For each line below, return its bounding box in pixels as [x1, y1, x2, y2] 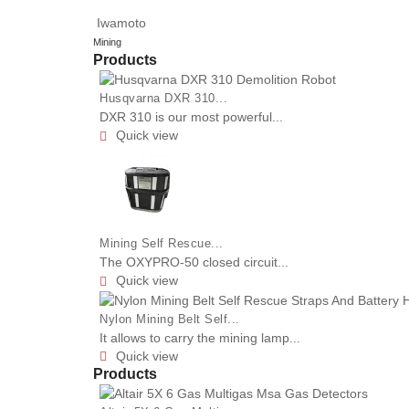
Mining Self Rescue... [100, 237, 224, 251]
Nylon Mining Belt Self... [100, 312, 240, 326]
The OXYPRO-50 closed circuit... [100, 255, 288, 270]
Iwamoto [97, 15, 146, 30]
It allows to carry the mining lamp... [100, 330, 300, 345]
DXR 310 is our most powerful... [100, 110, 283, 125]
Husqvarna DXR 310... [100, 92, 227, 106]
